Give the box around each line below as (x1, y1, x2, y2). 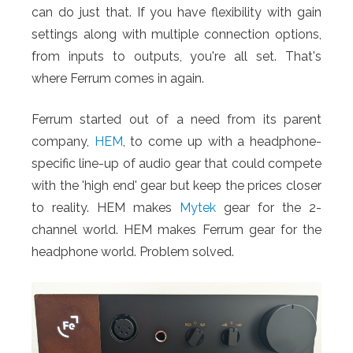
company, (32, 134, 95, 149)
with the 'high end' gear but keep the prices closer (32, 178, 321, 193)
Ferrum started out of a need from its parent (32, 112, 321, 127)
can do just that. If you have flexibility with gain (32, 5, 321, 20)
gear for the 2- (216, 200, 321, 215)
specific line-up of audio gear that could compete (32, 156, 321, 171)
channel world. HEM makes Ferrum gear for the (32, 222, 321, 237)
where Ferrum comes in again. (32, 71, 204, 86)
